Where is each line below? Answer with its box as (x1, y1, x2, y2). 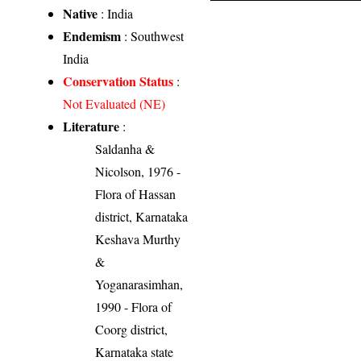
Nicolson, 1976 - (95, 162, 181, 180)
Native (63, 3, 98, 23)
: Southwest (121, 27, 185, 44)
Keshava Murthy (95, 230, 181, 247)
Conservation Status (63, 71, 174, 90)
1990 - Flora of (95, 297, 172, 315)
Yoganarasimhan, (95, 275, 184, 293)
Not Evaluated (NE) (63, 94, 166, 112)
